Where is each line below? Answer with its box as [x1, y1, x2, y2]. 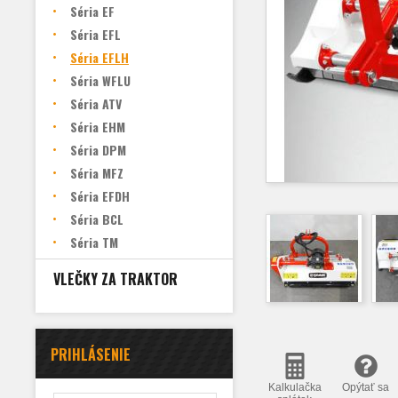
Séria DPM [70, 140, 126, 159]
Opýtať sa [342, 381, 390, 394]
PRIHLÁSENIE [51, 344, 131, 365]
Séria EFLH [70, 48, 129, 67]
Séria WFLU [70, 71, 131, 90]
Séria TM [70, 233, 118, 251]
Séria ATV [70, 94, 122, 113]
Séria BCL [70, 210, 123, 228]
